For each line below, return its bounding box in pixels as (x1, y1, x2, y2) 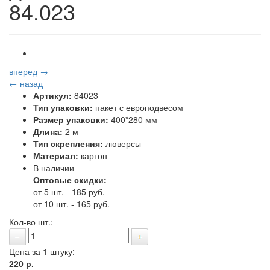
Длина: (33, 125, 63, 137)
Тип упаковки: (33, 101, 93, 113)
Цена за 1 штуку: (9, 245, 75, 258)
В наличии (33, 162, 74, 174)
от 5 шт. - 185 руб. (33, 186, 105, 198)
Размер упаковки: (33, 113, 108, 125)
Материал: (33, 149, 78, 162)
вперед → (9, 65, 48, 77)
